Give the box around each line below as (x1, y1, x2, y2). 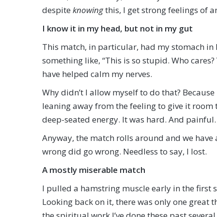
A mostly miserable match (42, 164, 145, 175)
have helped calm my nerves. (42, 68, 152, 79)
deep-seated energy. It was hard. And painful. (42, 114, 216, 125)
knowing (73, 4, 105, 15)
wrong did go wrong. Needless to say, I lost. (42, 146, 207, 157)
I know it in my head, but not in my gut (42, 23, 193, 34)
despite (42, 4, 73, 15)
